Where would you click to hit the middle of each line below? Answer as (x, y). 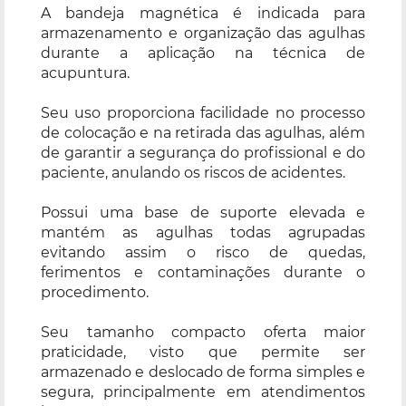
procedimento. (95, 292)
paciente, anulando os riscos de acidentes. (193, 172)
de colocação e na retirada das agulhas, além (203, 132)
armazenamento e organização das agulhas (203, 33)
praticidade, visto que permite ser (203, 352)
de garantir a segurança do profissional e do (203, 152)
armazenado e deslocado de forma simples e (203, 372)
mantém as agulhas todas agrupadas (203, 232)
